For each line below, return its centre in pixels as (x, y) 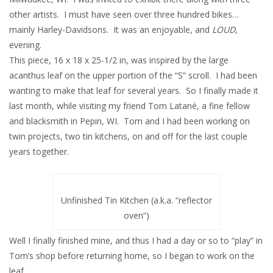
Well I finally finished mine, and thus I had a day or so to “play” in (136, 240)
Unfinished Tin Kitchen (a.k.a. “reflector (136, 200)
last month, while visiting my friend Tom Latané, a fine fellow (129, 106)
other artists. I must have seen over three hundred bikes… (124, 14)
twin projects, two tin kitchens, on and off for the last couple (128, 136)
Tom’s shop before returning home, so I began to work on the (132, 256)
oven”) (136, 215)
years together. (39, 151)
